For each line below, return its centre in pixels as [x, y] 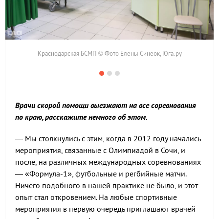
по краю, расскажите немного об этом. [81, 117]
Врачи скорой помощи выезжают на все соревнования [106, 105]
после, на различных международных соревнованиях [108, 162]
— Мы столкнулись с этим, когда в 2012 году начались [108, 138]
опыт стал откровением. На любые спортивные [96, 197]
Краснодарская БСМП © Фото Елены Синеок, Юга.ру [109, 54]
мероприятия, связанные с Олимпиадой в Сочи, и [100, 150]
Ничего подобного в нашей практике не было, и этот [107, 185]
